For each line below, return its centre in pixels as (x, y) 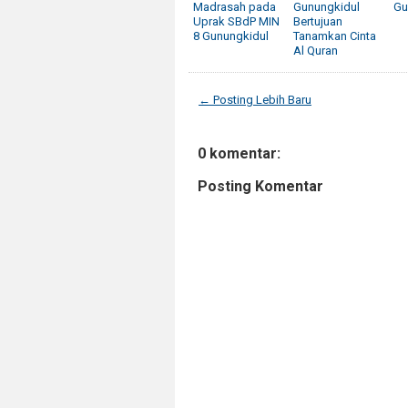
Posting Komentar (260, 186)
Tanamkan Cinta (335, 36)
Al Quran (316, 50)
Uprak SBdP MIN (236, 21)
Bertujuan (318, 21)
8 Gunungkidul (231, 36)
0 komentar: (239, 153)
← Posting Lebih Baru (255, 99)
